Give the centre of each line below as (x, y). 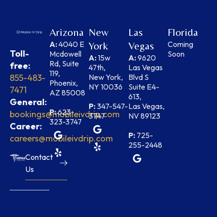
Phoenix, (63, 83)
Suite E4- (144, 86)
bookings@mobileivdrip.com (65, 114)
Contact (39, 157)
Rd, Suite (64, 63)
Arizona (66, 32)
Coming (181, 44)
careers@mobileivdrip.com (61, 138)
